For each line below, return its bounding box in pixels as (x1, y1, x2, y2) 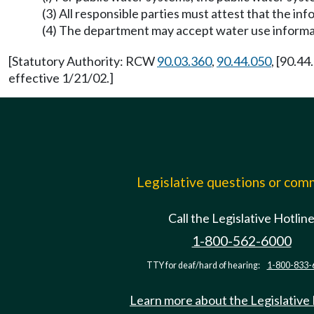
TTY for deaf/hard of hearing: (146, 260, 261, 271)
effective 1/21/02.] (8, 70, 114, 86)
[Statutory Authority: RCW (8, 53, 157, 69)
